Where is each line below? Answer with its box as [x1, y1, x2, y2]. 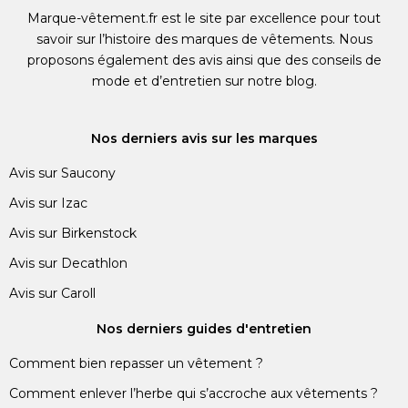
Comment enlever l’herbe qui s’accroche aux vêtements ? [9, 385, 378, 403]
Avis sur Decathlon [9, 255, 127, 272]
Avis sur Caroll [9, 285, 96, 302]
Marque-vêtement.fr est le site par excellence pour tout [27, 9, 381, 26]
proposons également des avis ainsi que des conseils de [26, 51, 382, 68]
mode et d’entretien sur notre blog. [91, 72, 317, 89]
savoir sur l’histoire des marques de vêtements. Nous [36, 30, 372, 47]
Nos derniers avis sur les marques [90, 130, 318, 148]
